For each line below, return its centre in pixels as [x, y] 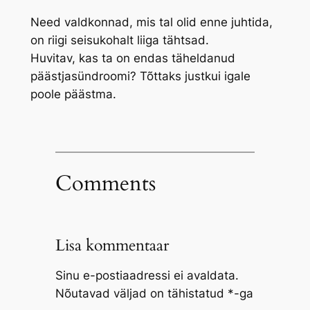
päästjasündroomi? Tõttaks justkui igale [140, 76]
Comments [105, 183]
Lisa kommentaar [112, 246]
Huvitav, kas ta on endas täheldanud [133, 58]
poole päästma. [73, 94]
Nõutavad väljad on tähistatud [141, 294]
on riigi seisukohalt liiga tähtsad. [119, 40]
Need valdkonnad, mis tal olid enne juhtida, [151, 22]
